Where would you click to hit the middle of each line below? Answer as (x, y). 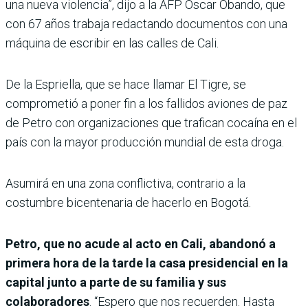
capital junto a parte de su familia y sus (116, 283)
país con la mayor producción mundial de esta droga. (145, 142)
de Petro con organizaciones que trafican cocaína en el (151, 123)
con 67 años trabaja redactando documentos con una (146, 24)
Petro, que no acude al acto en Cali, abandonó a (141, 244)
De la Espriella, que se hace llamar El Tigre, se (126, 85)
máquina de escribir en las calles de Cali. (112, 43)
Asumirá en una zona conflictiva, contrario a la (125, 184)
